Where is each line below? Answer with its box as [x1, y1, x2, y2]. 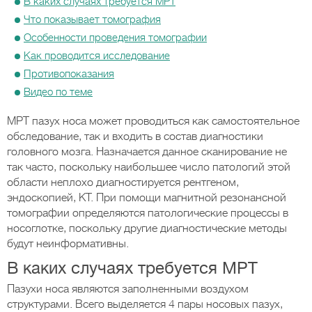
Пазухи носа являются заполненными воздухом [7, 283, 249, 295]
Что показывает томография [24, 13, 161, 26]
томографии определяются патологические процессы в [7, 207, 288, 219]
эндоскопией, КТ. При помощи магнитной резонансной [7, 192, 286, 204]
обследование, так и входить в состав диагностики [7, 130, 263, 143]
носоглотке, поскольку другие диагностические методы [7, 222, 287, 235]
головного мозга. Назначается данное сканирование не [7, 146, 287, 158]
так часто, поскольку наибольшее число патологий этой [7, 161, 290, 173]
